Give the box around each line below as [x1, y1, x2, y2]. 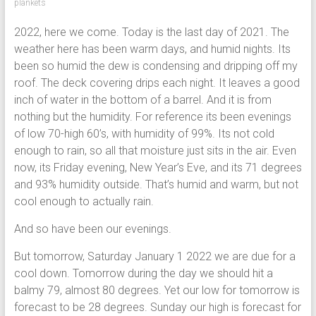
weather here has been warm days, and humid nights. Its [13, 42, 291, 56]
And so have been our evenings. [13, 222, 171, 236]
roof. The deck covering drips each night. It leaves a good [13, 76, 300, 90]
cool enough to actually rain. [13, 195, 154, 208]
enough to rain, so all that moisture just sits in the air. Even [13, 144, 296, 157]
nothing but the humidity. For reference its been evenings [13, 110, 291, 123]
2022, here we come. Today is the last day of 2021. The [13, 25, 289, 39]
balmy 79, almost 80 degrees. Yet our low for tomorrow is [13, 284, 300, 297]
